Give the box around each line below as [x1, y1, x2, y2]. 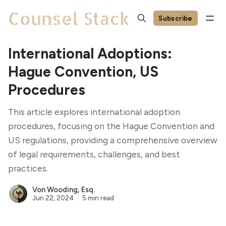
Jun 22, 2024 [32, 193, 74, 202]
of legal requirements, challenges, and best [8, 149, 180, 159]
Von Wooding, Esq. [32, 185, 95, 195]
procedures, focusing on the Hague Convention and [8, 121, 214, 131]
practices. [8, 163, 48, 174]
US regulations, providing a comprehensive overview [8, 135, 217, 145]
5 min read [82, 193, 114, 202]
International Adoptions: [8, 45, 172, 62]
